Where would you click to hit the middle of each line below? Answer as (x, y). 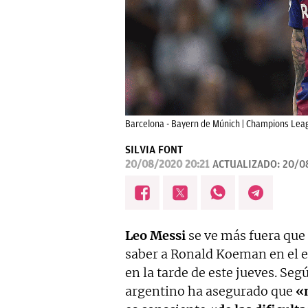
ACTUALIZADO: (247, 164)
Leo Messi (155, 235)
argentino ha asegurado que (210, 291)
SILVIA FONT (154, 150)
